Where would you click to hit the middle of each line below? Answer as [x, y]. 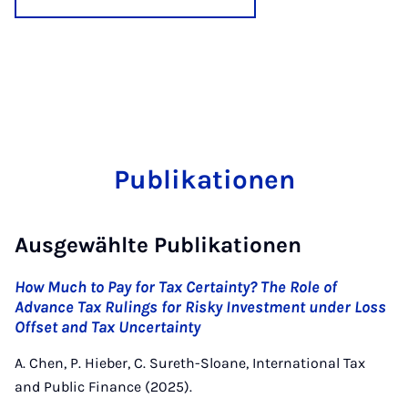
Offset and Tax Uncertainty [107, 327]
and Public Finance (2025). [103, 387]
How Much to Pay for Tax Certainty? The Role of [176, 287]
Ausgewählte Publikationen [158, 245]
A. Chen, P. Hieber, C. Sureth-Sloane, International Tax [190, 363]
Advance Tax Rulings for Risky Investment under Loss [200, 307]
